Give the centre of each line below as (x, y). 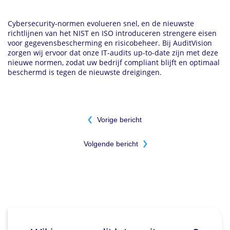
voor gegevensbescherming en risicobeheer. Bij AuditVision (110, 43)
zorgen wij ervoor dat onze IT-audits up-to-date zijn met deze (113, 53)
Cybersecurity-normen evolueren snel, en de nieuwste (101, 24)
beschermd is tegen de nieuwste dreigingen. (85, 72)
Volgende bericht (111, 144)
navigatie (34, 131)
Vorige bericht (119, 120)
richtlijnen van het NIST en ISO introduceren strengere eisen (112, 33)
